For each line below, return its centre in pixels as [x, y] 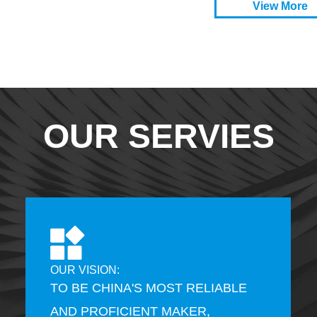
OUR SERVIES [158, 136]
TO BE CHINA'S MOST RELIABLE [149, 288]
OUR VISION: [85, 270]
